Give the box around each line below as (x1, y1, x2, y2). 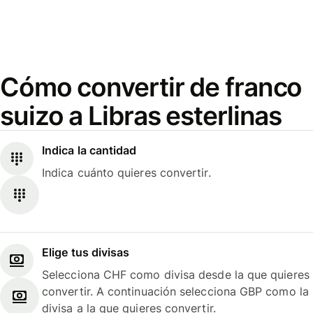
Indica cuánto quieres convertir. (42, 166, 211, 180)
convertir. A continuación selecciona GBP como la (42, 284, 309, 298)
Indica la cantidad (42, 143, 137, 158)
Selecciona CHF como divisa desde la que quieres (42, 267, 310, 282)
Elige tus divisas (42, 245, 130, 259)
